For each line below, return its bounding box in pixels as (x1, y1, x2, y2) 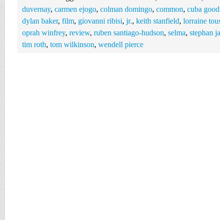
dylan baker (22, 17, 58, 25)
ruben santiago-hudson (94, 28, 164, 37)
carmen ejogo (55, 5, 96, 13)
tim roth (22, 40, 46, 49)
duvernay (22, 5, 51, 13)
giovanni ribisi (78, 17, 122, 25)
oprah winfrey (22, 28, 65, 37)
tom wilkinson (50, 40, 94, 49)
